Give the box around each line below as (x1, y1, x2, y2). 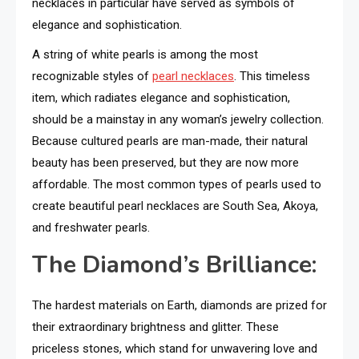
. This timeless (234, 69, 310, 83)
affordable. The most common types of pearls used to (32, 177, 321, 192)
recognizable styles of (32, 69, 152, 83)
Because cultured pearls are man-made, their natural (32, 134, 308, 148)
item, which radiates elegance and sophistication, (32, 91, 290, 105)
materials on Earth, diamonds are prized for (99, 298, 327, 313)
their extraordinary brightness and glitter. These (32, 320, 279, 334)
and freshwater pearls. (32, 220, 150, 235)
